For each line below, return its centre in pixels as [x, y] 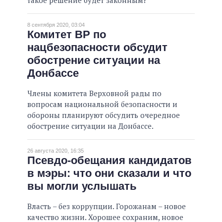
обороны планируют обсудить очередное [104, 115]
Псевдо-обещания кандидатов [110, 161]
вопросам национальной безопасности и [102, 104]
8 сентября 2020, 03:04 [56, 25]
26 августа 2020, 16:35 [55, 151]
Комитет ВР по [67, 35]
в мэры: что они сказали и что [109, 173]
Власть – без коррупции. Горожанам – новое [107, 206]
